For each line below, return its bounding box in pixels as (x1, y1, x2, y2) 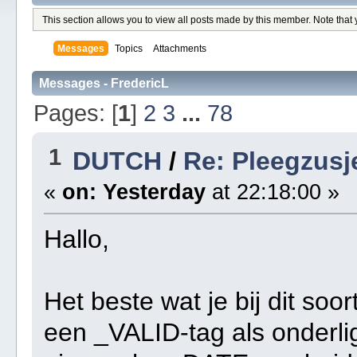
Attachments (153, 43, 207, 54)
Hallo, (44, 225, 110, 254)
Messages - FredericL (38, 76, 169, 91)
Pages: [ (33, 100, 118, 127)
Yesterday (103, 180, 206, 205)
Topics (115, 43, 143, 54)
